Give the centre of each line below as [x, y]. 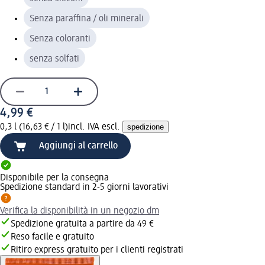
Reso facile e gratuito [52, 237]
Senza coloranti [60, 39]
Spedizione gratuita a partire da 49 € [82, 224]
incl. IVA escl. [95, 127]
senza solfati [54, 59]
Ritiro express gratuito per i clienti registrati [97, 250]
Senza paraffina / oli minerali [87, 19]
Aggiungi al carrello [78, 146]
